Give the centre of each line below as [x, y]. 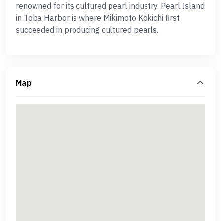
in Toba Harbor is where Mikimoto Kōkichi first [98, 18]
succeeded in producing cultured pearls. [87, 30]
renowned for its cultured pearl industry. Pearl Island [110, 6]
